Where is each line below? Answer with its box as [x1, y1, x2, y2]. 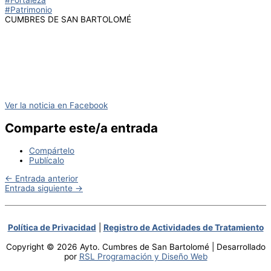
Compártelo [29, 145, 74, 155]
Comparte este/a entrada [5, 120, 158, 135]
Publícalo [29, 155, 64, 165]
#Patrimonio [5, 5, 52, 15]
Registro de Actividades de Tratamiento [103, 222, 264, 232]
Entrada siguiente [5, 183, 75, 193]
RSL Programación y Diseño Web [79, 251, 207, 261]
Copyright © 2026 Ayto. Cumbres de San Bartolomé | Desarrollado [5, 241, 266, 252]
